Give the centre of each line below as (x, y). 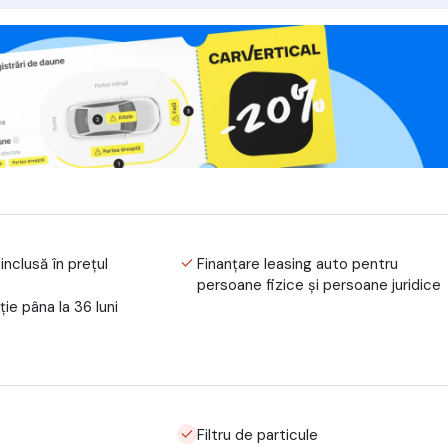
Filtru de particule (258, 434)
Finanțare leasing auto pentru (298, 263)
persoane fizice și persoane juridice (319, 284)
